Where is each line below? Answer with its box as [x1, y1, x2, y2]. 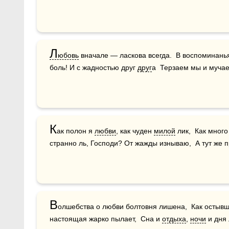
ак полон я [57, 126, 95, 135]
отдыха [162, 214, 186, 223]
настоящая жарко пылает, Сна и [50, 214, 162, 223]
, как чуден [116, 126, 154, 135]
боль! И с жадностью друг [50, 63, 138, 72]
